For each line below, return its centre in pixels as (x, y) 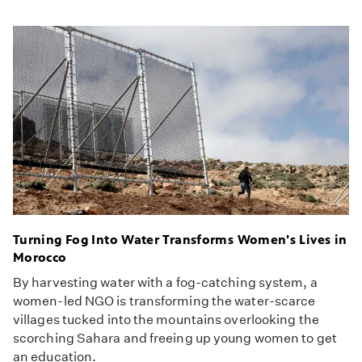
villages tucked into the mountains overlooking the (166, 320)
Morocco (40, 258)
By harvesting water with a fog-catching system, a (165, 283)
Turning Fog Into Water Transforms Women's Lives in (180, 240)
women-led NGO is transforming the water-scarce (164, 301)
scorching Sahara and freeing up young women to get (175, 339)
